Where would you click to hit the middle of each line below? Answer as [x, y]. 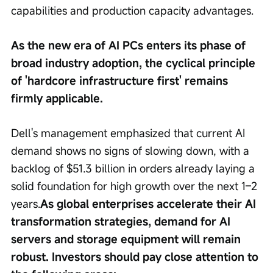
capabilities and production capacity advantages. [132, 11]
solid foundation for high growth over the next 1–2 [136, 186]
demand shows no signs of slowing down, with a [132, 151]
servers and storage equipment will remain [127, 239]
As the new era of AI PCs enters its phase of [130, 45]
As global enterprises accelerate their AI [150, 204]
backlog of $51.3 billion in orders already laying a [134, 168]
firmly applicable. [57, 98]
